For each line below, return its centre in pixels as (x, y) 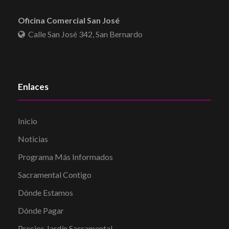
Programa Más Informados (65, 156)
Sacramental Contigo (55, 174)
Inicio (28, 121)
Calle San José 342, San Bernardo (84, 34)
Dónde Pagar (41, 210)
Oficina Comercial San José (69, 20)
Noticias (33, 139)
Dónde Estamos (45, 192)
